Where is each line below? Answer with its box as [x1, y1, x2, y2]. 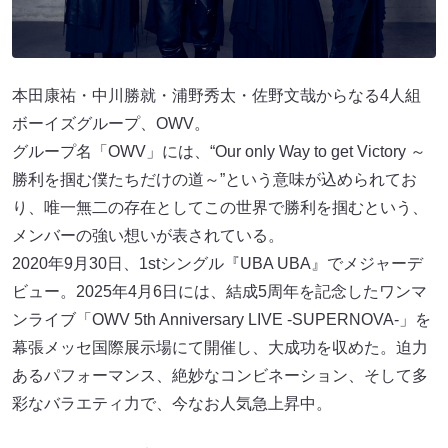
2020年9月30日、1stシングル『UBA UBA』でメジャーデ [12, 255, 423, 273]
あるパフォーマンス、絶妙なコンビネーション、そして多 [12, 367, 428, 385]
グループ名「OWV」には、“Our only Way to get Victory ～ [12, 143, 426, 161]
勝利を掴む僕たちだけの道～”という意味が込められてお [12, 171, 417, 189]
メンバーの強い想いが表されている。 [12, 227, 284, 245]
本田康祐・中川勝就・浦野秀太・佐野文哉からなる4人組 [12, 87, 421, 105]
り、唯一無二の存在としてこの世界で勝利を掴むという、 [12, 199, 428, 217]
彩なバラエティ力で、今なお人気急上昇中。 [12, 395, 332, 413]
